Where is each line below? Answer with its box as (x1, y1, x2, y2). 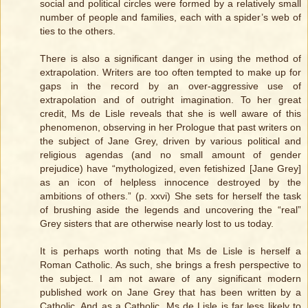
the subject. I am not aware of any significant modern (40, 272, 301, 284)
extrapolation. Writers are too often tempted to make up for (40, 66, 301, 78)
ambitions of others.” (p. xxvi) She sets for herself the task (40, 190, 301, 201)
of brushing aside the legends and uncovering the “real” (40, 203, 301, 215)
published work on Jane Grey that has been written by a (40, 286, 301, 298)
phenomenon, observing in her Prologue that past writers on (40, 121, 301, 133)
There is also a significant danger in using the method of (40, 52, 301, 64)
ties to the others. (40, 25, 115, 36)
